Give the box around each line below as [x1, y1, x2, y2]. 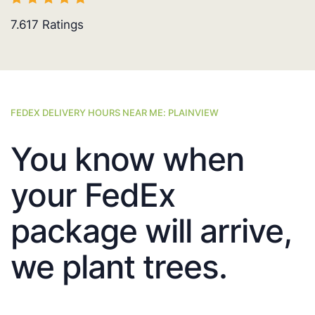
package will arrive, [11, 211, 291, 251]
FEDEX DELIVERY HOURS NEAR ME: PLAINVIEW [11, 107, 219, 119]
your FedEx [11, 175, 175, 215]
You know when [11, 139, 244, 179]
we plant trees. [11, 247, 227, 287]
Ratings [39, 18, 84, 32]
